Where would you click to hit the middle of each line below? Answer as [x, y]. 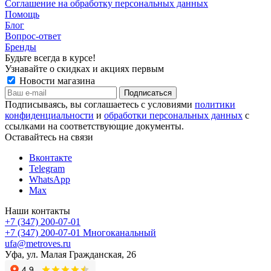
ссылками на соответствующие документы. [94, 126]
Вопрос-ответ [33, 36]
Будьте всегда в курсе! [50, 58]
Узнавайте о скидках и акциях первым [84, 69]
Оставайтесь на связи [49, 137]
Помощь [22, 15]
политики [215, 105]
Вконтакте [51, 158]
